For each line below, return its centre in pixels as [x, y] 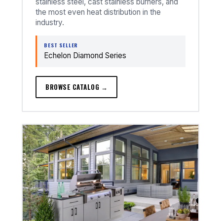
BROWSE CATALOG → [77, 87]
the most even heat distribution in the [98, 12]
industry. [50, 23]
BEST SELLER [61, 45]
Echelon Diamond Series [85, 56]
